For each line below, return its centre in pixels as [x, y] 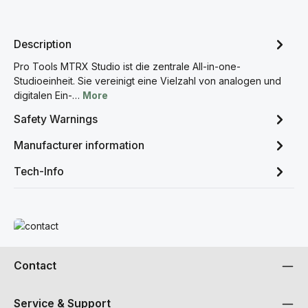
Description [43, 44]
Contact [35, 266]
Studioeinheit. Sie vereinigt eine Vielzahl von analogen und [147, 81]
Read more [38, 225]
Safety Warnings [56, 119]
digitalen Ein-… [48, 95]
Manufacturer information [79, 145]
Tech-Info [39, 171]
